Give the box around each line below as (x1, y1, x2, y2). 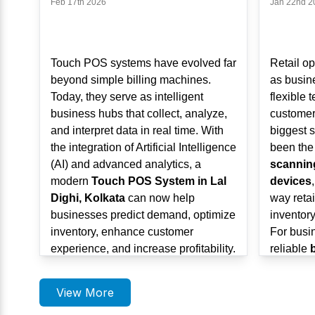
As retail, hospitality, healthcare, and (51, 259, 230, 271)
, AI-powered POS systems (91, 293, 224, 305)
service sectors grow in (51, 276, 167, 288)
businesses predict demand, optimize (51, 209, 236, 221)
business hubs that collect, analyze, (51, 108, 227, 120)
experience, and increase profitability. (51, 243, 236, 255)
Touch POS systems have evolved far (51, 57, 236, 69)
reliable (270, 243, 310, 255)
